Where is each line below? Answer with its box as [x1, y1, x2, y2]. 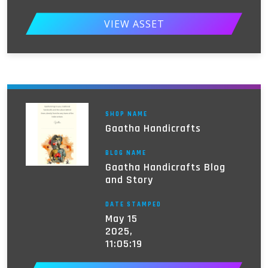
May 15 [105, 212, 138, 226]
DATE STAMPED [105, 200, 162, 209]
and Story [105, 173, 153, 187]
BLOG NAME [105, 149, 147, 158]
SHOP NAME [105, 110, 148, 119]
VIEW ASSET [103, 17, 165, 31]
